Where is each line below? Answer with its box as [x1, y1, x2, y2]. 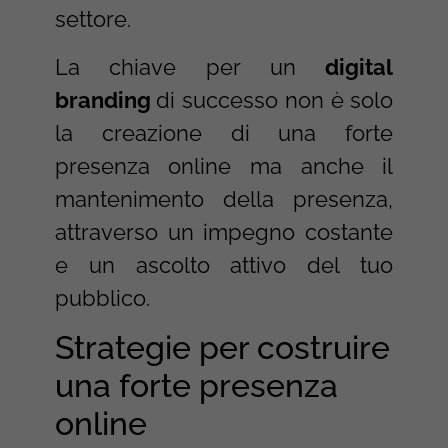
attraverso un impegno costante [54, 218, 394, 245]
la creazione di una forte [54, 119, 394, 146]
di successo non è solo [156, 86, 394, 113]
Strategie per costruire [54, 329, 390, 367]
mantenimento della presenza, [54, 185, 394, 212]
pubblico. [54, 284, 156, 311]
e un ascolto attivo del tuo [54, 251, 394, 278]
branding [54, 86, 157, 113]
